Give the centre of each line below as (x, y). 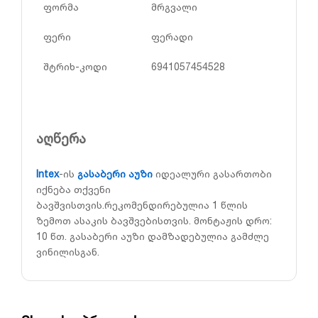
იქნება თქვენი (73, 190)
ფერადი (172, 36)
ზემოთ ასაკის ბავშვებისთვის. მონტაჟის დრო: (154, 221)
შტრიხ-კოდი (75, 66)
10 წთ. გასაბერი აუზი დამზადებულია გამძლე (153, 236)
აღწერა (61, 139)
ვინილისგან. (68, 252)
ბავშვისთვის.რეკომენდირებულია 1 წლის (142, 205)
